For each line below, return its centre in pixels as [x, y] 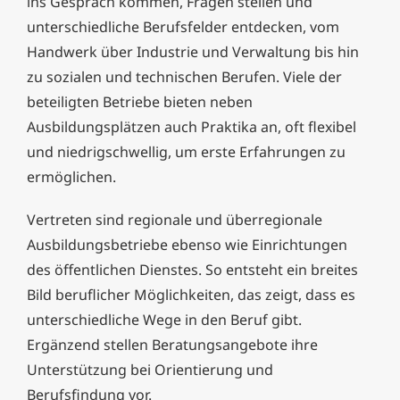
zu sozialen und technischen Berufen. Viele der [184, 77]
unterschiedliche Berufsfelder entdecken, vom [183, 27]
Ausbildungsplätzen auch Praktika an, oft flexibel [192, 127]
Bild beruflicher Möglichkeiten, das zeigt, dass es [191, 295]
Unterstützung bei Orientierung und [150, 370]
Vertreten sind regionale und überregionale [175, 220]
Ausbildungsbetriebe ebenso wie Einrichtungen [187, 245]
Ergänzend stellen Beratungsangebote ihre [172, 345]
